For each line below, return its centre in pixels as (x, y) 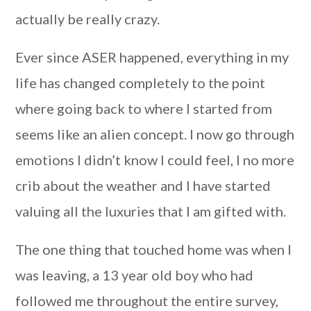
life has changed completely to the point (141, 83)
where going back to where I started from (144, 108)
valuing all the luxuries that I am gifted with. (151, 211)
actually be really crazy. (88, 19)
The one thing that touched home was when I (154, 249)
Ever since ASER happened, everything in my (152, 57)
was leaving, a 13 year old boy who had (135, 275)
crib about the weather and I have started (143, 185)
